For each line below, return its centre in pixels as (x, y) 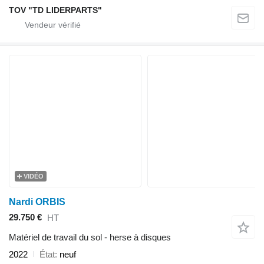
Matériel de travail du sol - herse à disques (90, 237)
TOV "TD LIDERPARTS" (55, 10)
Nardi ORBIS (37, 202)
